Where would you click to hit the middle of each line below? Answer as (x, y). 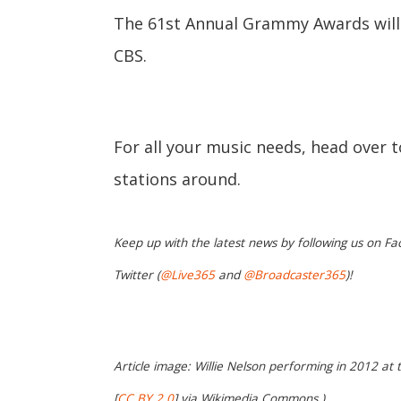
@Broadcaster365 (294, 275)
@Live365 (188, 275)
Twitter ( (137, 275)
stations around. (177, 179)
